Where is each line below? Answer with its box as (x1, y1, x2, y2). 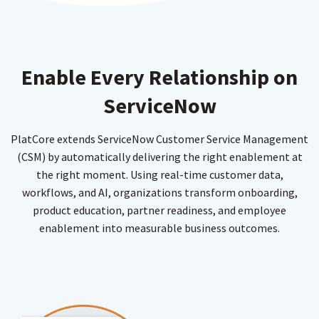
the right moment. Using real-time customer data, (36, 167, 283, 182)
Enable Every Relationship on (21, 63, 298, 90)
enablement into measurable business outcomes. (39, 220, 280, 235)
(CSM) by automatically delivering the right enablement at (16, 149, 303, 164)
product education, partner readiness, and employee (33, 202, 286, 217)
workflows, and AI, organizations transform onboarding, (21, 184, 298, 199)
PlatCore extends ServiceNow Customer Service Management (11, 131, 308, 146)
